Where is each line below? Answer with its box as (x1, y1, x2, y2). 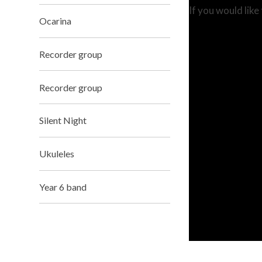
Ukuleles (39, 148, 75, 160)
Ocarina (39, 15, 72, 27)
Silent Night (39, 115, 87, 126)
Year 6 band (39, 181, 87, 193)
